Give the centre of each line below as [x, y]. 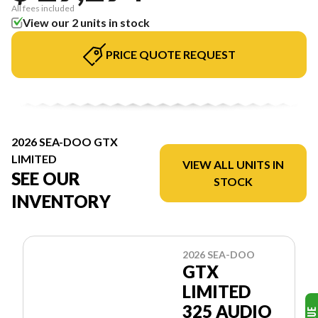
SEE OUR [46, 179]
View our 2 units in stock [86, 22]
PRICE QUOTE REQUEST [170, 54]
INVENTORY [61, 202]
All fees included [43, 8]
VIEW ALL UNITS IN [233, 165]
